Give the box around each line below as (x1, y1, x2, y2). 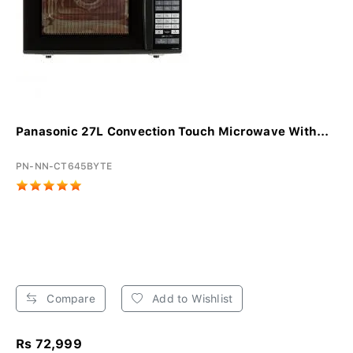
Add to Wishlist (149, 292, 233, 306)
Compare (43, 292, 95, 306)
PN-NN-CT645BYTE (16, 161, 112, 173)
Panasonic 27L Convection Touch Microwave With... (16, 124, 329, 139)
